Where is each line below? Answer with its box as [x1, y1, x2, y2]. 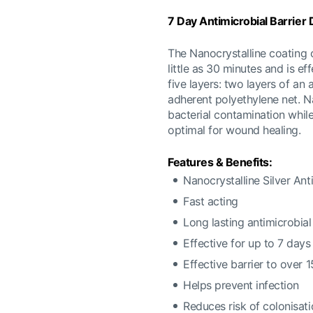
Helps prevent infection [183, 278, 299, 292]
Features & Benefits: [168, 155, 272, 169]
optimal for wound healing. [168, 123, 301, 137]
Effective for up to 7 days [183, 236, 311, 250]
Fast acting [183, 194, 238, 208]
